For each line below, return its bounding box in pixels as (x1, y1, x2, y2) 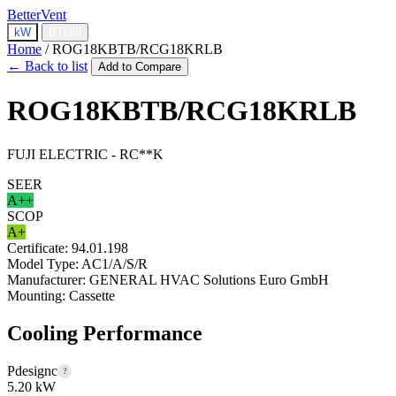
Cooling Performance (7, 321, 202, 345)
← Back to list (7, 58, 88, 73)
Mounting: (7, 287, 65, 303)
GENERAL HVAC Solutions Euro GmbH (89, 271, 329, 287)
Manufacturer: (7, 271, 86, 287)
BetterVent (7, 7, 66, 22)
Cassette (69, 287, 115, 303)
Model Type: (7, 255, 79, 271)
